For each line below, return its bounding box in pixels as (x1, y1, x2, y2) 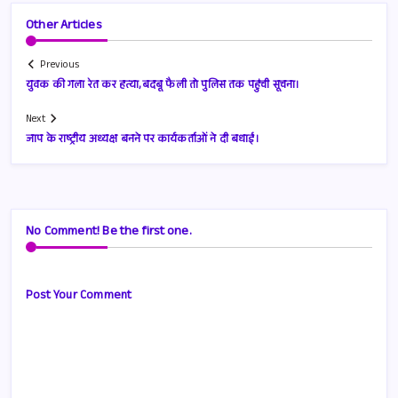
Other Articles (26, 14, 101, 37)
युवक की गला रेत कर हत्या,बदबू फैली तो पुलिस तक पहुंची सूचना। (26, 77, 300, 96)
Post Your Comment (26, 286, 132, 307)
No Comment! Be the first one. (26, 221, 192, 244)
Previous (40, 58, 79, 76)
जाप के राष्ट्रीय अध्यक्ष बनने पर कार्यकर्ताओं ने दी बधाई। (26, 131, 259, 150)
